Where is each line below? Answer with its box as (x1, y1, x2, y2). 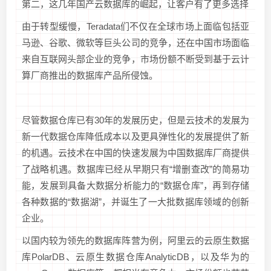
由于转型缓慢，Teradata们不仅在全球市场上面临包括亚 (22, 21, 249, 31)
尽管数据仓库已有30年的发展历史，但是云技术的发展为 (22, 114, 249, 125)
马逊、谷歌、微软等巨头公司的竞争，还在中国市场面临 (22, 37, 249, 48)
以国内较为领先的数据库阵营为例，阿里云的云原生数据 (22, 235, 249, 246)
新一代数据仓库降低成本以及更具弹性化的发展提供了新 (22, 131, 249, 142)
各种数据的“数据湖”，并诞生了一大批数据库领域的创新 (22, 196, 249, 207)
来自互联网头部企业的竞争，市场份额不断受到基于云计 (22, 53, 249, 64)
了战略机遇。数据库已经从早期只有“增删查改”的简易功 (22, 163, 249, 174)
